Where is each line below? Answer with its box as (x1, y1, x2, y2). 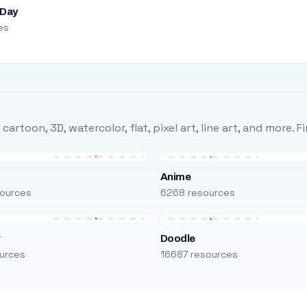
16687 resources (160, 248, 238, 260)
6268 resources (160, 186, 235, 199)
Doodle (160, 233, 195, 244)
